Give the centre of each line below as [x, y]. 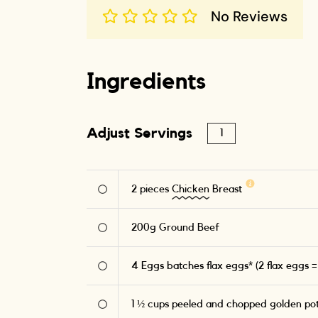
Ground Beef [189, 227]
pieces [156, 189]
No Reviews [249, 16]
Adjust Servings [139, 133]
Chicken [191, 189]
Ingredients [146, 82]
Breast [226, 189]
